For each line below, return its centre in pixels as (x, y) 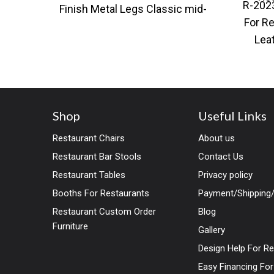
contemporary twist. (133, 43)
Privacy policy (226, 175)
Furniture (70, 226)
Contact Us (221, 156)
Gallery (212, 230)
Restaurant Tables (89, 175)
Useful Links (233, 115)
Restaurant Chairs (89, 138)
